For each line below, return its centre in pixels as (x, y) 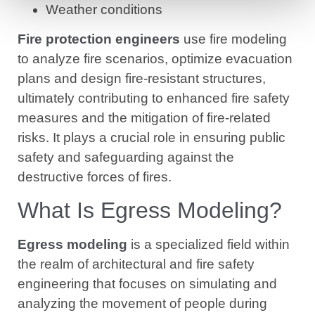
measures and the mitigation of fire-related (144, 117)
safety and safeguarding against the (126, 157)
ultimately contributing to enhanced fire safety (154, 98)
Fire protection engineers (99, 39)
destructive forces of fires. (95, 176)
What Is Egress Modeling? (150, 211)
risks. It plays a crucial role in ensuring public (152, 137)
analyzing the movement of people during (142, 304)
